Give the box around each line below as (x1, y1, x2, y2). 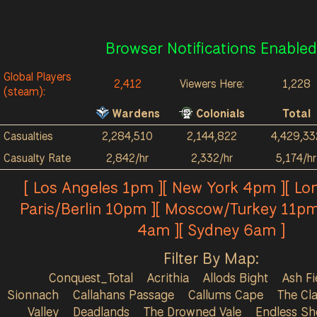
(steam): (4, 84, 45, 99)
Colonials (193, 106, 245, 121)
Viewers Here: (180, 76, 244, 91)
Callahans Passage (72, 286, 174, 303)
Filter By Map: (163, 248, 259, 269)
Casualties (4, 129, 53, 144)
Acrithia (147, 269, 189, 286)
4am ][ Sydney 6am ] (137, 219, 285, 241)
